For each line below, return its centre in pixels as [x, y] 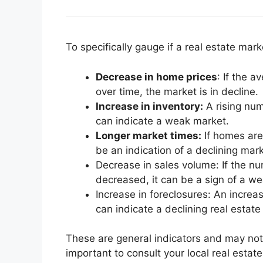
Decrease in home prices [156, 77]
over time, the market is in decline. [177, 91]
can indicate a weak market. [162, 121]
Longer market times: [149, 135]
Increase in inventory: [149, 106]
